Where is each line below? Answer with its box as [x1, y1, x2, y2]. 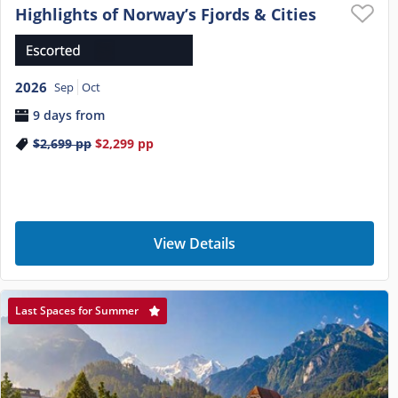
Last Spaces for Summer [15, 303, 139, 319]
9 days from [33, 106, 105, 123]
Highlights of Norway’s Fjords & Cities [15, 4, 316, 26]
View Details [154, 234, 235, 254]
